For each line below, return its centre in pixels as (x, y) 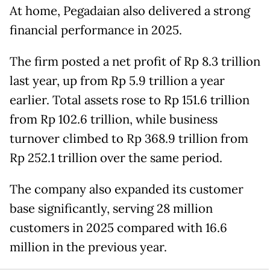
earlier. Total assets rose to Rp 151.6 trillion (130, 100)
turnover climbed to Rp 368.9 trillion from (129, 138)
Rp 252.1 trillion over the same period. (116, 158)
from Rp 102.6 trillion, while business (114, 119)
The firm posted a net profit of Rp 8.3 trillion (135, 61)
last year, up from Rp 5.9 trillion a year (117, 80)
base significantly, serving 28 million (111, 208)
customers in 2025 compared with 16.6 (118, 228)
